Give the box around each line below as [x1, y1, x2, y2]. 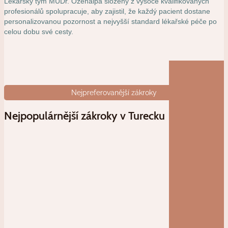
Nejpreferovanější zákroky [71, 88, 157, 97]
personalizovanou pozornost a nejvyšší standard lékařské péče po [4, 17, 217, 25]
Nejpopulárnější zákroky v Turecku [4, 108, 165, 123]
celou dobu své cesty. [4, 27, 73, 36]
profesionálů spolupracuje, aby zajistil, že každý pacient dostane [4, 7, 210, 15]
